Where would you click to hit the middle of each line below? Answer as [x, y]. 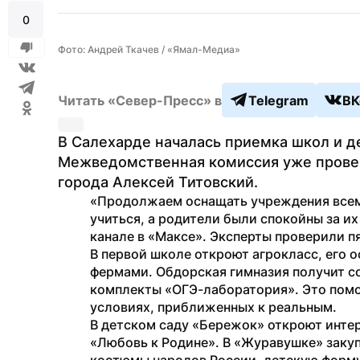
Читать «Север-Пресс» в [140, 100]
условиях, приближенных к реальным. [213, 307]
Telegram [278, 100]
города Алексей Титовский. [158, 182]
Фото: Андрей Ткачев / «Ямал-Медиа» [149, 49]
